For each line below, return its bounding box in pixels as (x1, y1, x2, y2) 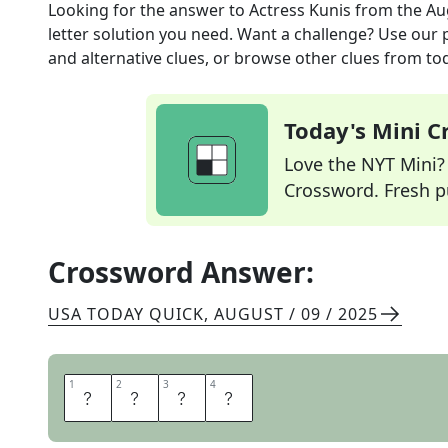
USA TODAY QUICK (48, 303, 204, 325)
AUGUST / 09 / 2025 (214, 303, 378, 325)
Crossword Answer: (48, 253, 314, 291)
